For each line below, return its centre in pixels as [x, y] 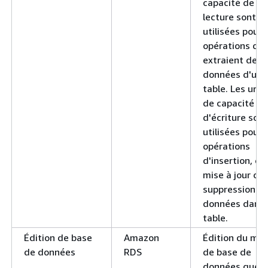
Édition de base [58, 237]
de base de [227, 252]
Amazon [141, 237]
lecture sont [229, 16]
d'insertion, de [234, 160]
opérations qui [234, 45]
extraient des [232, 60]
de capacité [229, 103]
